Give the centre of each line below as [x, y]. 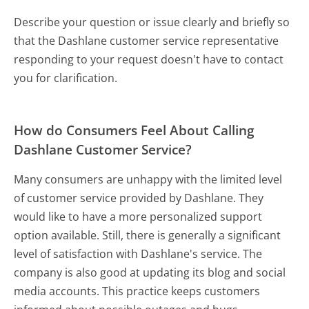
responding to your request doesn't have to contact [149, 60]
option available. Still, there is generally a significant [148, 236]
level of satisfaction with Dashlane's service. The [138, 254]
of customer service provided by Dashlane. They [139, 198]
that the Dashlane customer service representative [147, 41]
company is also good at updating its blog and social [150, 273]
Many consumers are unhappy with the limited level [148, 180]
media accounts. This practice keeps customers [137, 291]
